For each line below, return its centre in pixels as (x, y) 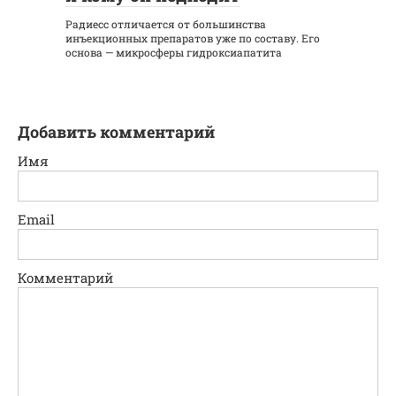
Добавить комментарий (116, 131)
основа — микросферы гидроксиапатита (174, 52)
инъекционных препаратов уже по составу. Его (193, 38)
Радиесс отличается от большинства (166, 23)
